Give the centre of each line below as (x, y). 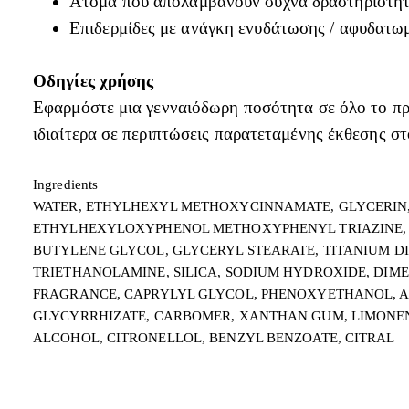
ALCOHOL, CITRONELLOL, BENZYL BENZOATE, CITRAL (214, 337)
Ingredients (66, 184)
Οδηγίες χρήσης (94, 80)
